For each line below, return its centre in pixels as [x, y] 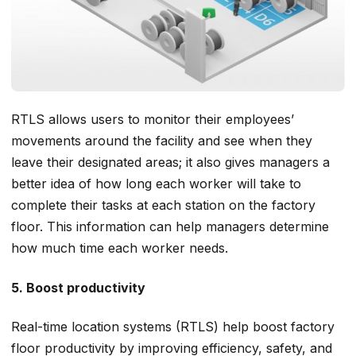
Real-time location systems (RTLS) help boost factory [173, 327]
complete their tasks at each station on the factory [163, 205]
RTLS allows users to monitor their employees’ [153, 120]
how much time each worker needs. [120, 248]
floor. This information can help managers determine [170, 227]
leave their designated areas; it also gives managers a [170, 163]
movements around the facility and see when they [162, 141]
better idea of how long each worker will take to [156, 184]
